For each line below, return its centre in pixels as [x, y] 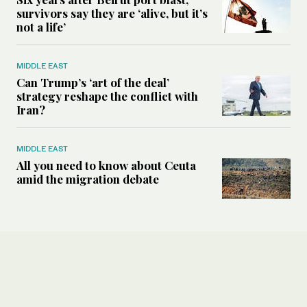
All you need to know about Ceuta [106, 165]
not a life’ [41, 27]
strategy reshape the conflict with [107, 96]
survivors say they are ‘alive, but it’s [112, 13]
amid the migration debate [88, 179]
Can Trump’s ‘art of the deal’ [93, 83]
